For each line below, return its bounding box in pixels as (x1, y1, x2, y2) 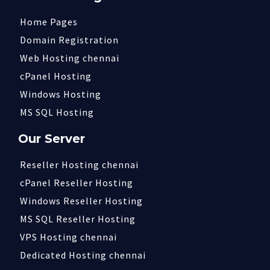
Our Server (18, 131, 85, 146)
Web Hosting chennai (20, 52, 119, 64)
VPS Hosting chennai (20, 231, 117, 243)
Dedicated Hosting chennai (20, 249, 146, 261)
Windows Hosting (20, 88, 101, 100)
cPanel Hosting (20, 70, 92, 82)
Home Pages (20, 16, 78, 28)
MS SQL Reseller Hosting (20, 213, 136, 225)
